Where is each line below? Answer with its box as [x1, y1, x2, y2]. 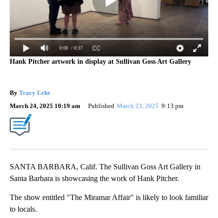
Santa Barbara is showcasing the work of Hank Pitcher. [10, 174, 179, 182]
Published [88, 102, 114, 109]
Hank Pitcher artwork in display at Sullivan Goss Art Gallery [10, 57, 191, 65]
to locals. [10, 204, 37, 213]
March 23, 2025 [117, 102, 161, 109]
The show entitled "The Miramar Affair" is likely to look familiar [10, 193, 208, 201]
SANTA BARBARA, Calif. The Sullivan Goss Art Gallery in [10, 162, 200, 171]
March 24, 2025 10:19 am [10, 102, 80, 109]
